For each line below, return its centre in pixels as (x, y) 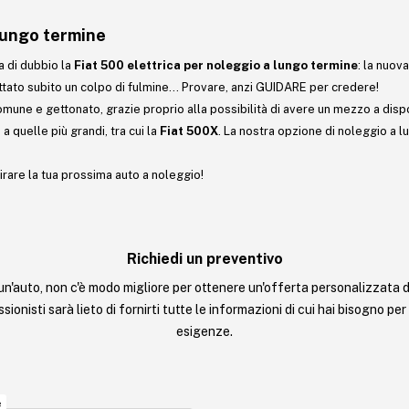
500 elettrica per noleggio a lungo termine (229, 65)
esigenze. (204, 331)
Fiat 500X (189, 131)
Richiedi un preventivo (204, 259)
